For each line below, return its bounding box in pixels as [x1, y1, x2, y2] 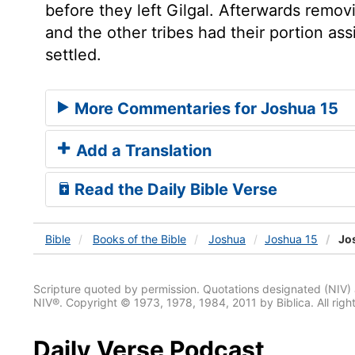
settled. [45, 45, 101, 64]
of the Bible [128, 231, 186, 246]
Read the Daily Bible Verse [71, 179, 277, 199]
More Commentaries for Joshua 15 [71, 98, 338, 118]
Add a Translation [72, 140, 212, 160]
